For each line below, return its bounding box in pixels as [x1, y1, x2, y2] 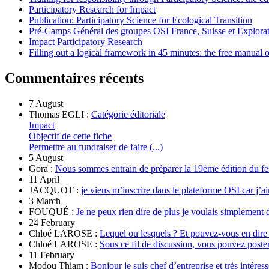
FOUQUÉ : [29, 206, 76, 217]
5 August [29, 152, 63, 163]
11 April [29, 174, 59, 184]
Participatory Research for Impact [29, 4, 156, 14]
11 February [29, 249, 74, 260]
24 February [29, 217, 75, 228]
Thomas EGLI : [29, 109, 91, 119]
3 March [29, 195, 61, 206]
